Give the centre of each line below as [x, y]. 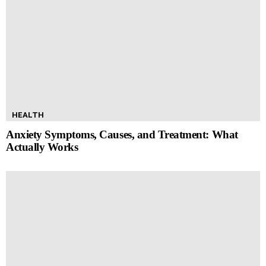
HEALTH [28, 115]
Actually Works [42, 147]
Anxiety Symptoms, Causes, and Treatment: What [122, 134]
